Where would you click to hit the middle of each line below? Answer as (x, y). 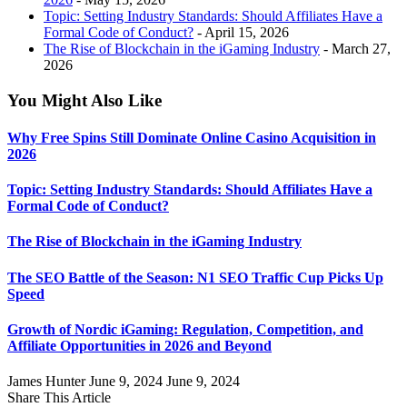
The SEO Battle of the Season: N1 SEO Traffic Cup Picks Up (195, 277)
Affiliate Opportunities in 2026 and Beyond (139, 345)
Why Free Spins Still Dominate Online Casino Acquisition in (192, 137)
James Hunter (46, 382)
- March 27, (355, 48)
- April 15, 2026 (241, 32)
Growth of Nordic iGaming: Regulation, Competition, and (185, 329)
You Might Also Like (84, 100)
